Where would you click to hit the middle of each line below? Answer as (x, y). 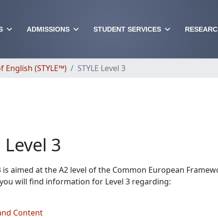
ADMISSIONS (48, 29)
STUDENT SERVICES (127, 29)
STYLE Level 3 (101, 68)
